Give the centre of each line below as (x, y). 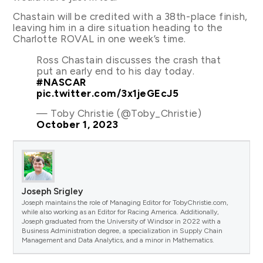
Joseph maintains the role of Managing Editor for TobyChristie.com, (125, 202)
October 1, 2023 (77, 124)
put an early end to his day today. (116, 71)
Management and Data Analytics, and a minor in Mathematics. (118, 240)
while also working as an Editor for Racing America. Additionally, (121, 212)
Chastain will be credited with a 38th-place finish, (130, 17)
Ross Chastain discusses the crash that (129, 60)
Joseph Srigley (53, 191)
